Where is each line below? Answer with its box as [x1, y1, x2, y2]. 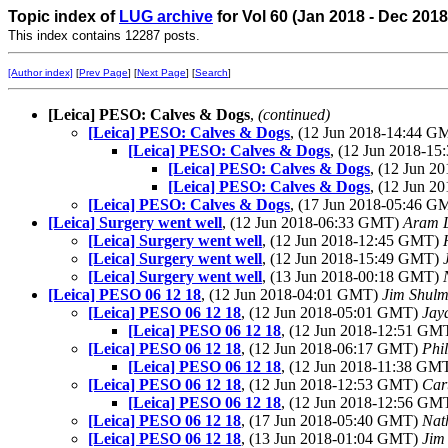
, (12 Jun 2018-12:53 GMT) [241, 376, 422, 393]
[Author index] [8, 67, 73, 78]
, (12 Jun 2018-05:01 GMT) [241, 304, 422, 321]
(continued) [258, 106, 330, 123]
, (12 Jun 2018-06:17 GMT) [241, 340, 422, 357]
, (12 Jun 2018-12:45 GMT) [262, 232, 443, 249]
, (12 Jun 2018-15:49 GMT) [262, 250, 443, 267]
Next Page [137, 67, 186, 78]
